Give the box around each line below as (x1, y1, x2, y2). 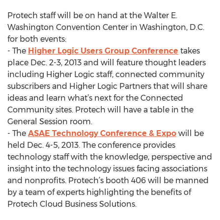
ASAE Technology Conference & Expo (28, 129, 176, 138)
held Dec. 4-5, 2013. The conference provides (7, 140, 175, 150)
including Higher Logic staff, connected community (7, 70, 204, 79)
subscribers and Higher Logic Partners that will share (7, 82, 207, 91)
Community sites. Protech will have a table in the (7, 105, 193, 114)
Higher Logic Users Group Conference (28, 46, 178, 55)
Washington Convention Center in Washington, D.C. (7, 23, 204, 32)
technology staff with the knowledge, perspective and (7, 152, 212, 162)
